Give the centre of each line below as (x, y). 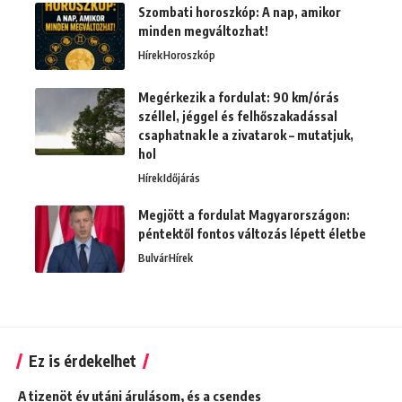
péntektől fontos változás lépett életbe (252, 234)
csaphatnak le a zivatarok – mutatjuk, (246, 135)
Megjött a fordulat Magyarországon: (244, 215)
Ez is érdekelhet (83, 361)
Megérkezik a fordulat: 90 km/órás (239, 98)
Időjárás (182, 179)
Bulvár (153, 258)
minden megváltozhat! (203, 31)
